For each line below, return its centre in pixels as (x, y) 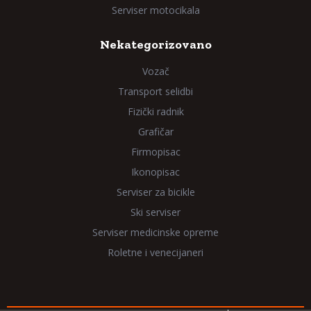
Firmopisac (155, 152)
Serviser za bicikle (155, 192)
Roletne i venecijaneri (155, 252)
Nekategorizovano (155, 44)
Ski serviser (155, 212)
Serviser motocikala (155, 10)
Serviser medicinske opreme (155, 232)
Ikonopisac (155, 172)
